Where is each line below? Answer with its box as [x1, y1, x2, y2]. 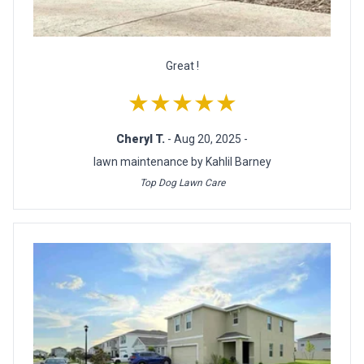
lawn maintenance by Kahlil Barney [93, 155, 271, 169]
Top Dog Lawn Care [139, 177, 225, 189]
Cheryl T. [116, 132, 167, 146]
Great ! [165, 59, 199, 73]
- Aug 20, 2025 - [167, 132, 248, 146]
